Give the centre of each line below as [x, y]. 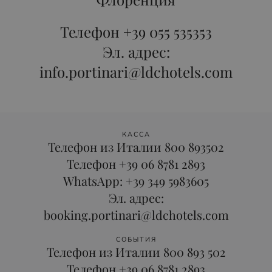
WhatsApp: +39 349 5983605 [136, 181]
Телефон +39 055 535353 [136, 32]
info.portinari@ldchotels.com [136, 72]
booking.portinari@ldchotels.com [136, 215]
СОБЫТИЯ [136, 240]
